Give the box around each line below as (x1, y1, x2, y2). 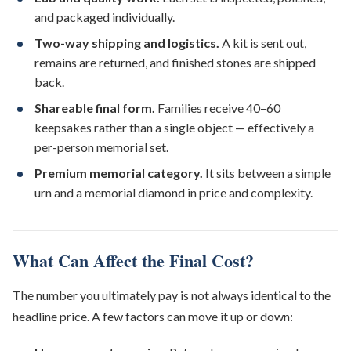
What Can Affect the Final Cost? (13, 248, 254, 273)
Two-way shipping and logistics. (34, 35, 219, 50)
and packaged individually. (34, 9, 175, 24)
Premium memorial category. (34, 165, 203, 180)
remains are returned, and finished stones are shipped (34, 55, 316, 70)
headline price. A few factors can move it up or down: (13, 309, 293, 324)
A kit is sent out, (219, 35, 306, 50)
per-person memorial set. (34, 139, 168, 154)
